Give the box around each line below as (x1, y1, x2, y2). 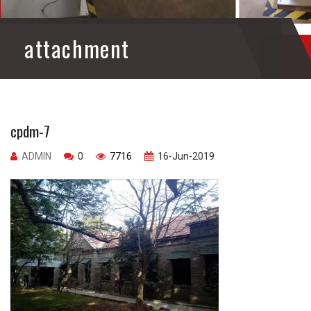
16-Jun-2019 (155, 151, 215, 162)
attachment (24, 32, 130, 65)
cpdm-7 (10, 120, 50, 142)
